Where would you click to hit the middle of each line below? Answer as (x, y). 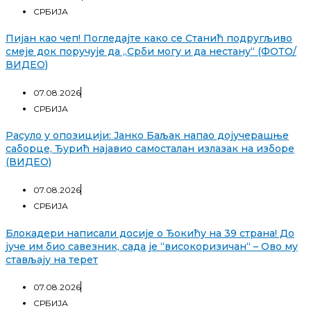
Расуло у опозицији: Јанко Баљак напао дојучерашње (147, 136)
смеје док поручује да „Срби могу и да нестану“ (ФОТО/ (151, 52)
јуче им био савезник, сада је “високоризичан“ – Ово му (152, 246)
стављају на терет (52, 259)
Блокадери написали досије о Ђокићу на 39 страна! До (150, 233)
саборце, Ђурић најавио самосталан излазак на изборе (150, 149)
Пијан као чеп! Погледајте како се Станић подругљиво (149, 39)
